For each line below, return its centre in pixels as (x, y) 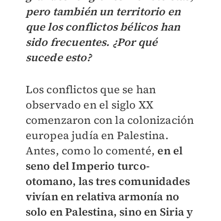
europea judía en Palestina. (97, 135)
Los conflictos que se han (91, 90)
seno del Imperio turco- (88, 166)
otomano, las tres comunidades (108, 181)
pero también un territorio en (103, 12)
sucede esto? (58, 57)
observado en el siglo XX (90, 105)
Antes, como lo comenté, (92, 151)
